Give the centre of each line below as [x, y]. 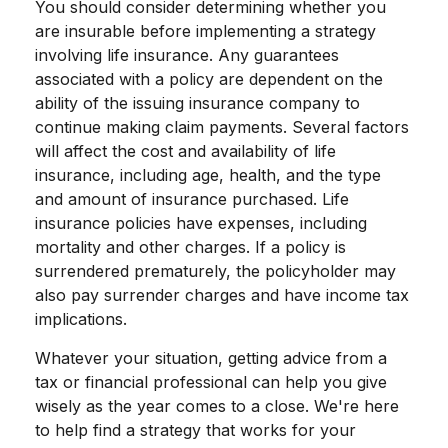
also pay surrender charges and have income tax [222, 294]
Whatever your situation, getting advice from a [211, 357]
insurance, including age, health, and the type [208, 174]
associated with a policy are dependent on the [209, 78]
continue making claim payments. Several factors [222, 126]
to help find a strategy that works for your [195, 429]
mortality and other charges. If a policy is [190, 246]
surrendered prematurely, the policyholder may [215, 270]
